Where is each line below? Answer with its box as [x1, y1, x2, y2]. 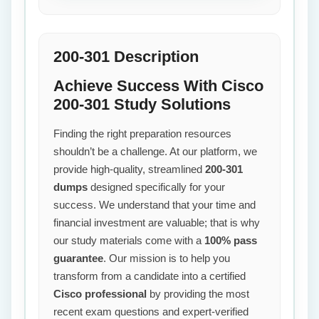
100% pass [204, 234, 257, 246]
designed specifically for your [88, 181, 225, 193]
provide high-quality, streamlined [53, 163, 205, 175]
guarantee [53, 252, 103, 264]
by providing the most [147, 288, 249, 300]
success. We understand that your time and [53, 199, 256, 211]
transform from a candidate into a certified [53, 270, 246, 282]
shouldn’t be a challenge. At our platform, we [53, 145, 257, 157]
